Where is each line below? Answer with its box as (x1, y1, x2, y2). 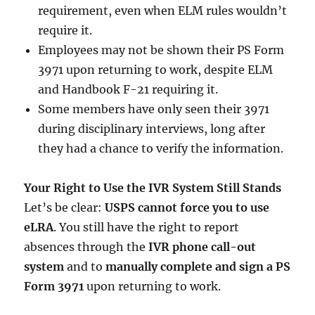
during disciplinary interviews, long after (38, 121, 266, 136)
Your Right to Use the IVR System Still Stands (24, 180, 282, 195)
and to (64, 259, 106, 274)
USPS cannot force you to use (105, 200, 270, 214)
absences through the (24, 239, 149, 254)
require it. (38, 22, 93, 37)
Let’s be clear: (24, 200, 105, 214)
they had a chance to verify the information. (38, 141, 284, 155)
